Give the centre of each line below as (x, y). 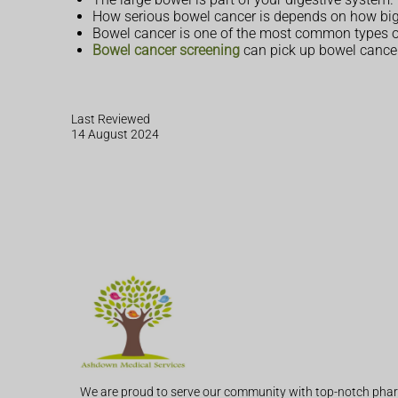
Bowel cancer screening (166, 50)
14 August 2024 (115, 135)
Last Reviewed (111, 120)
